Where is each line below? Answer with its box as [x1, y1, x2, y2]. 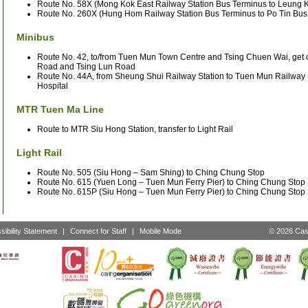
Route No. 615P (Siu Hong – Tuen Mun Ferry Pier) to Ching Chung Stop [37, 186, 305, 197]
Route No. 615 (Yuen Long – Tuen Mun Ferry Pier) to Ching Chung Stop [37, 177, 305, 187]
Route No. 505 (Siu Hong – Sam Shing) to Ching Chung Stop [37, 167, 265, 177]
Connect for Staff [70, 226, 126, 235]
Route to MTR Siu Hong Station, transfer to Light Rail [37, 124, 233, 134]
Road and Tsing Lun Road [37, 61, 135, 71]
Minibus [16, 31, 54, 43]
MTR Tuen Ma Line [16, 103, 104, 115]
